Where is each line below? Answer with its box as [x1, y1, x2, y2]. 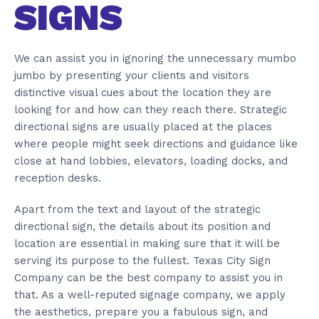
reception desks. [14, 171, 101, 184]
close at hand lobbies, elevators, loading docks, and [14, 154, 288, 167]
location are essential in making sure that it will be [14, 236, 280, 250]
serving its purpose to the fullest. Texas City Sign [14, 253, 271, 267]
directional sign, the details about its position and [14, 219, 271, 233]
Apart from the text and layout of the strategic [14, 202, 261, 216]
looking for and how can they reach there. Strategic [14, 103, 287, 116]
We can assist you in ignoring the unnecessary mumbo [14, 51, 296, 65]
